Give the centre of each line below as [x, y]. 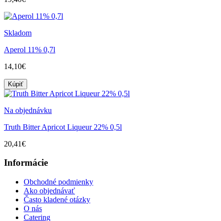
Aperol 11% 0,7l [30, 49]
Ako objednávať [49, 190]
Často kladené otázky [57, 199]
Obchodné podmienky [58, 182]
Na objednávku [28, 110]
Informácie [26, 163]
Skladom [18, 33]
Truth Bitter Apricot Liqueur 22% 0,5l [63, 127]
